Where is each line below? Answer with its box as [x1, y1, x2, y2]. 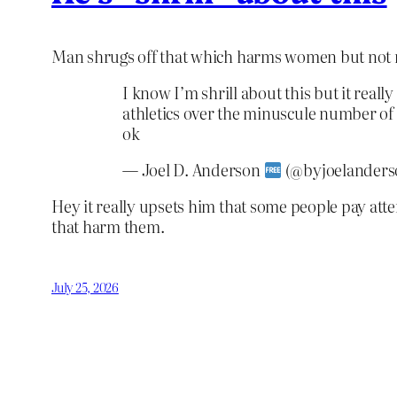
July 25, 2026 [51, 278, 119, 297]
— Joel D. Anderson [122, 158, 264, 183]
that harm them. [51, 214, 165, 239]
